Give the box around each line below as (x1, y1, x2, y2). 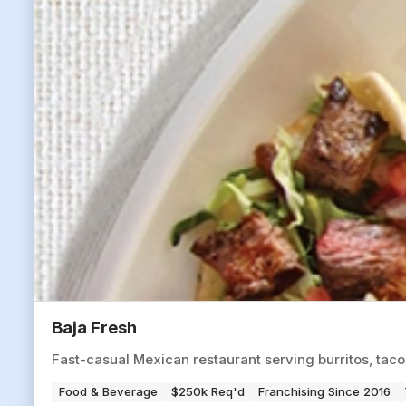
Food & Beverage (58, 384, 158, 399)
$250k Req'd (170, 384, 245, 399)
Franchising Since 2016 (257, 384, 391, 399)
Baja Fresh (52, 317, 137, 339)
